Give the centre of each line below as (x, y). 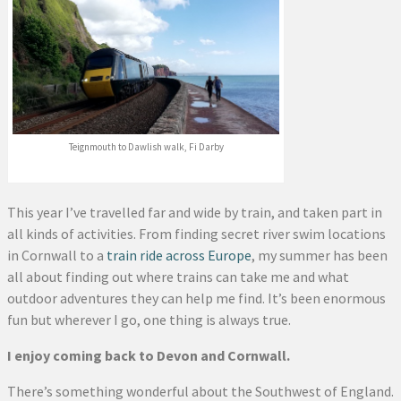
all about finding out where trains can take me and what (178, 276)
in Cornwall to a (57, 255)
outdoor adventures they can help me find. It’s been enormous (196, 298)
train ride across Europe (179, 255)
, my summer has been (320, 255)
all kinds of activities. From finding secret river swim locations (196, 233)
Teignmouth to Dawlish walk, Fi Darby (146, 146)
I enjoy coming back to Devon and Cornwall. (149, 355)
